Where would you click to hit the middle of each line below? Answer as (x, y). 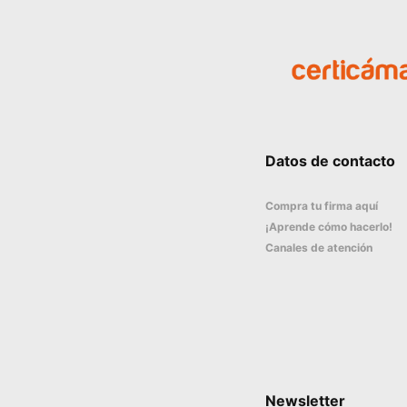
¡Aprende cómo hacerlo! (329, 227)
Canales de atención (319, 248)
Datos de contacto (330, 161)
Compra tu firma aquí (322, 206)
